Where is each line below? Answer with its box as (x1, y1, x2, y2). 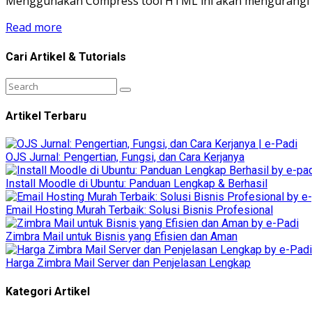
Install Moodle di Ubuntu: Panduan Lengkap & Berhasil (6, 177, 267, 191)
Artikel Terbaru (6, 109, 86, 123)
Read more (6, 19, 62, 36)
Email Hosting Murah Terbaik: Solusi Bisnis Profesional (6, 203, 273, 217)
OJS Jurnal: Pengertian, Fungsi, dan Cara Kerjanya (6, 150, 244, 164)
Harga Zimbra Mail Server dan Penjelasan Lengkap (6, 256, 251, 270)
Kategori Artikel (6, 284, 90, 298)
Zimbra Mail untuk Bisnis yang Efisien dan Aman (6, 230, 237, 244)
